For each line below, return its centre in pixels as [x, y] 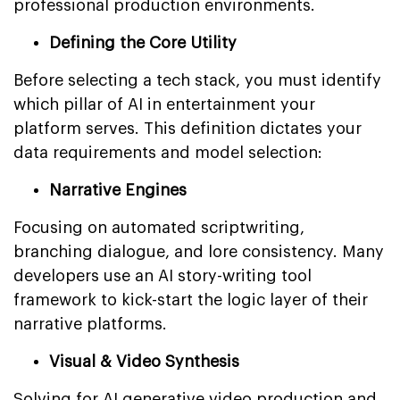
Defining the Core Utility [143, 42]
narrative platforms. [90, 324]
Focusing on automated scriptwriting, [159, 227]
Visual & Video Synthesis [144, 361]
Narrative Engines [118, 190]
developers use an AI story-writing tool [162, 275]
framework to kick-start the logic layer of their [191, 300]
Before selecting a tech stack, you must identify [197, 80]
